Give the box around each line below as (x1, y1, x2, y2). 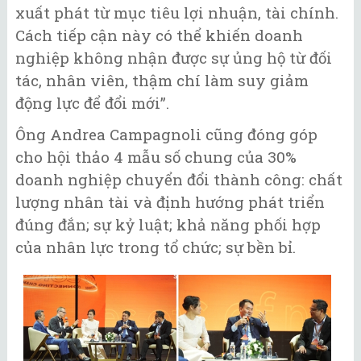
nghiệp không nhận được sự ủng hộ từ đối (15, 48, 332, 68)
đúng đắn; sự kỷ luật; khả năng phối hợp (15, 214, 321, 234)
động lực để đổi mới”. (15, 93, 169, 114)
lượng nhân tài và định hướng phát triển (15, 191, 325, 212)
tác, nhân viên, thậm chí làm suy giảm (15, 70, 309, 91)
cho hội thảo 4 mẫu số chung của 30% (15, 146, 297, 167)
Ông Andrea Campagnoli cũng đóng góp (15, 123, 317, 144)
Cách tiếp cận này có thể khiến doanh (15, 25, 303, 46)
